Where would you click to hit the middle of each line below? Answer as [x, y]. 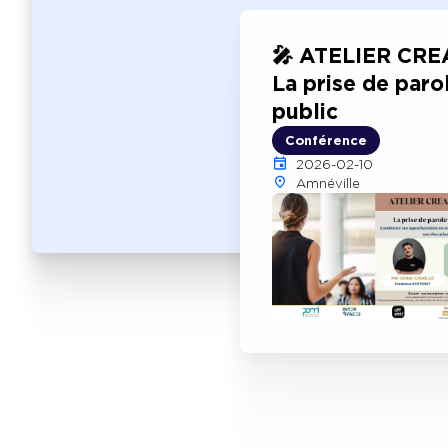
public [305, 112]
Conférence [326, 141]
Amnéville [328, 184]
